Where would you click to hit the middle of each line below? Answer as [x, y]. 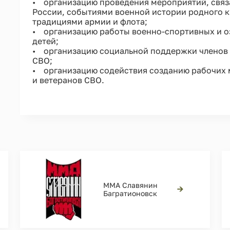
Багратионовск [130, 193]
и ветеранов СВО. [68, 80]
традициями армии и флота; [90, 21]
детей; [45, 41]
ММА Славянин [130, 185]
